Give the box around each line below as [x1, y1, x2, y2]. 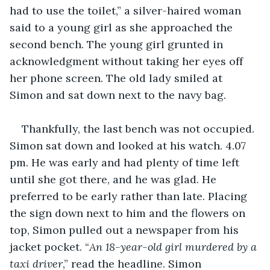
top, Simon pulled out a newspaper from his [10, 222, 242, 237]
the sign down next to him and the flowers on [10, 206, 248, 220]
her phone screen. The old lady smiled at [10, 71, 225, 85]
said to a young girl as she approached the [10, 20, 236, 34]
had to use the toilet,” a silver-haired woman [10, 3, 244, 17]
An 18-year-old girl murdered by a [89, 239, 260, 254]
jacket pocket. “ [10, 239, 89, 254]
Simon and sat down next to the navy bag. [10, 87, 226, 102]
